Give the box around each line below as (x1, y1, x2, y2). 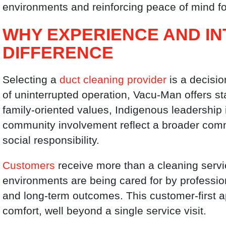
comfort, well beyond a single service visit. (3, 205, 207, 217)
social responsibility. (3, 134, 100, 146)
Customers (3, 159, 55, 172)
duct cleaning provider (60, 73, 167, 85)
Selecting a (3, 73, 60, 85)
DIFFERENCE (3, 42, 114, 62)
